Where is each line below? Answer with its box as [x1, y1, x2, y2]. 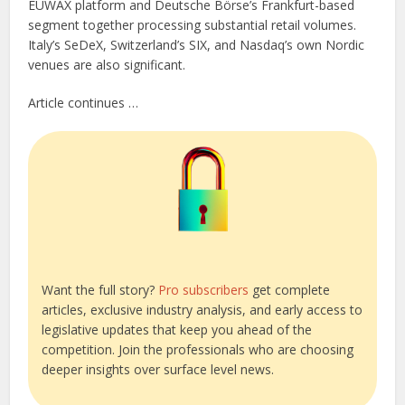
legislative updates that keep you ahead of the [42, 320, 313, 338]
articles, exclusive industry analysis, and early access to [42, 300, 363, 318]
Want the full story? [42, 280, 159, 298]
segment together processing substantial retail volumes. [28, 16, 357, 34]
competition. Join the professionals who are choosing [42, 340, 354, 358]
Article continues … [28, 94, 139, 112]
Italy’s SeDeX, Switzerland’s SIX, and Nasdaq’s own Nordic [28, 36, 365, 54]
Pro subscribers [158, 280, 250, 298]
